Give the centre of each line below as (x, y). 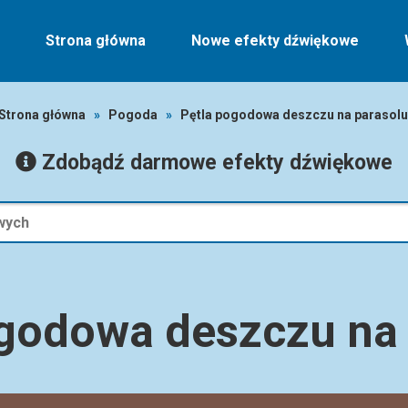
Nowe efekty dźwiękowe (275, 41)
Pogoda (133, 115)
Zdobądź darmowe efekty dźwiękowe (214, 163)
